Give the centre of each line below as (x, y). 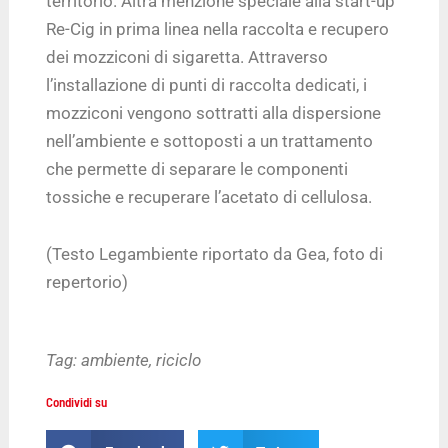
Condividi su (77, 402)
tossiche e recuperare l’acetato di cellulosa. (209, 196)
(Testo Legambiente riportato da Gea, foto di (215, 254)
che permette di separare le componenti (197, 168)
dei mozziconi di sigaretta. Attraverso (187, 56)
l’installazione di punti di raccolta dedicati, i (207, 84)
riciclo (179, 360)
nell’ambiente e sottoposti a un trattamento (210, 140)
